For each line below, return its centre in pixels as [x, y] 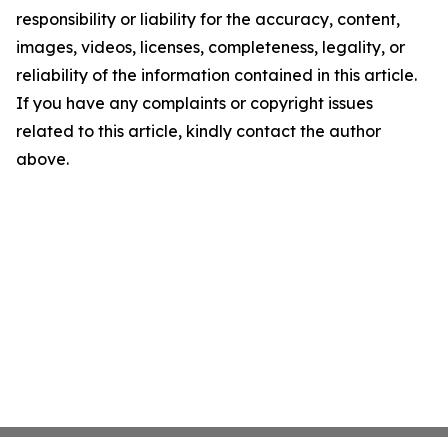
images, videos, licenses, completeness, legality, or [210, 47]
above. [42, 159]
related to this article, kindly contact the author [198, 131]
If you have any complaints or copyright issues [194, 103]
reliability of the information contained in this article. [216, 75]
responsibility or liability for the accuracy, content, [208, 19]
